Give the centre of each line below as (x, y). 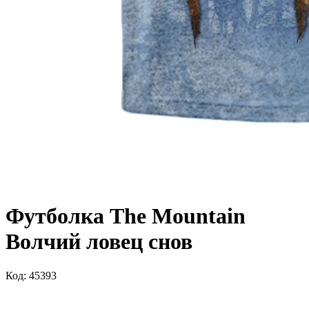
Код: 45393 (31, 275)
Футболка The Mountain (126, 216)
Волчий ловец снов (99, 242)
